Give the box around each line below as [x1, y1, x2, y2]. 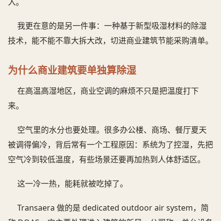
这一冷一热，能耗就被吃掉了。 [17, 178, 128, 189]
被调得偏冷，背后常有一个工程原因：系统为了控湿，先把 [8, 139, 213, 150]
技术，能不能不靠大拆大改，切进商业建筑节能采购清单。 [8, 35, 213, 46]
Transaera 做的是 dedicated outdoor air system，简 [17, 202, 209, 214]
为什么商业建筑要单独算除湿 [8, 64, 136, 77]
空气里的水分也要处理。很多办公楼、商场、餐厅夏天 [17, 124, 207, 136]
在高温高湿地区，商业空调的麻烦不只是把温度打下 [17, 85, 199, 97]
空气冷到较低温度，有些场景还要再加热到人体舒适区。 [8, 154, 205, 165]
